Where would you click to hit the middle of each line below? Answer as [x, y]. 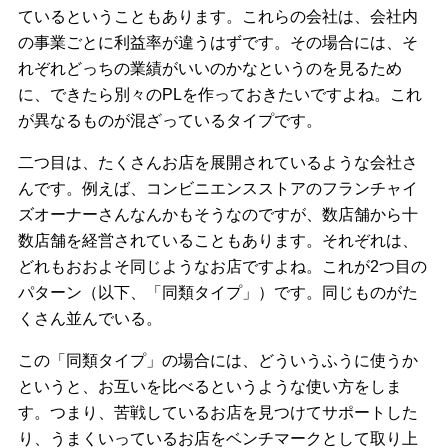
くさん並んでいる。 [89, 318]
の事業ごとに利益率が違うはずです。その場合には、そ [217, 43]
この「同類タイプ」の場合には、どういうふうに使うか [217, 360]
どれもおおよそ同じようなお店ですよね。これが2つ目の [222, 266]
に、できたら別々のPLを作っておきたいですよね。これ [219, 95]
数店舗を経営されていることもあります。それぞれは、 [217, 240]
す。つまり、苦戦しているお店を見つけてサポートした [217, 412]
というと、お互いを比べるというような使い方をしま [209, 386]
